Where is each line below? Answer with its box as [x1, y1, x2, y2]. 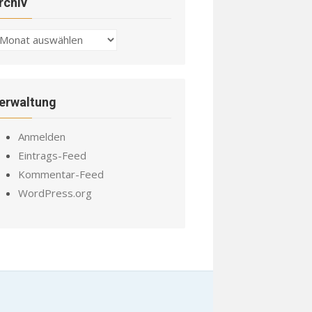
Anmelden [18, 130, 65, 143]
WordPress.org [18, 186, 92, 200]
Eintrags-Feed [18, 148, 86, 162]
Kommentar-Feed [18, 167, 104, 181]
